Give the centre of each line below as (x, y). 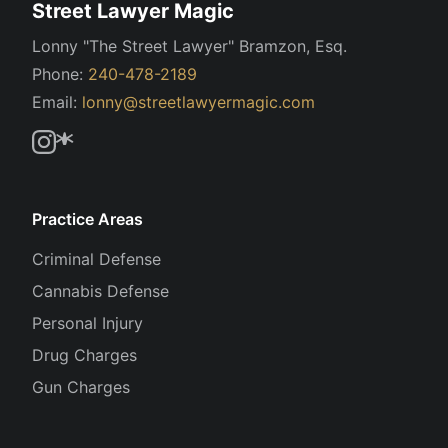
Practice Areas (87, 218)
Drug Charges (84, 354)
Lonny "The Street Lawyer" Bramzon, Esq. (189, 45)
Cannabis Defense (100, 290)
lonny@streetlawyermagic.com (198, 101)
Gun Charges (81, 386)
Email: (57, 101)
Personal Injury (87, 322)
